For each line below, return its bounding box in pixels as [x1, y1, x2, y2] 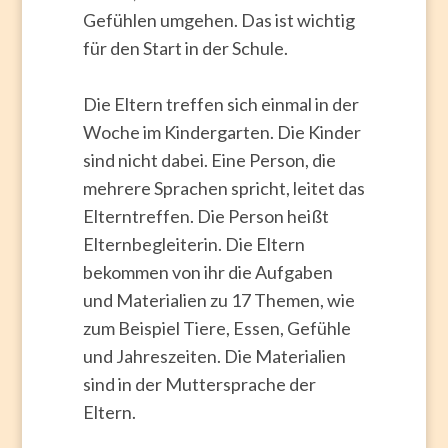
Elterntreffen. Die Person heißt [82, 204, 329, 227]
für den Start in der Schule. [82, 36, 288, 59]
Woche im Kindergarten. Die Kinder [82, 120, 361, 143]
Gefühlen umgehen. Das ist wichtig [82, 8, 355, 31]
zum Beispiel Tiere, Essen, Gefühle [82, 316, 351, 339]
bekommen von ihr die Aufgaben [82, 260, 333, 283]
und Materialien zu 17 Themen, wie [82, 288, 355, 311]
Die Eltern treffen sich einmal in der [82, 92, 359, 115]
